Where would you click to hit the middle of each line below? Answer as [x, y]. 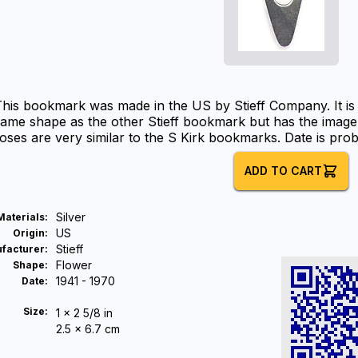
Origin [29, 233]
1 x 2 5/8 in [84, 313]
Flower [74, 265]
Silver [71, 217]
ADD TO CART [283, 171]
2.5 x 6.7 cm [88, 329]
